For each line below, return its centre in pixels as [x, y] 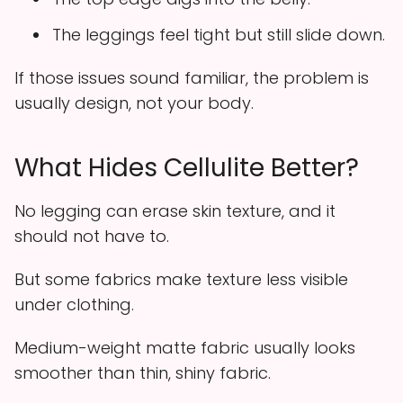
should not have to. [92, 236]
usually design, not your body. [134, 103]
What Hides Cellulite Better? [187, 167]
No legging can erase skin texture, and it [175, 210]
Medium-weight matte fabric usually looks [185, 347]
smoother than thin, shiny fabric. [143, 372]
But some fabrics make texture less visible [181, 279]
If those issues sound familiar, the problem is [192, 77]
